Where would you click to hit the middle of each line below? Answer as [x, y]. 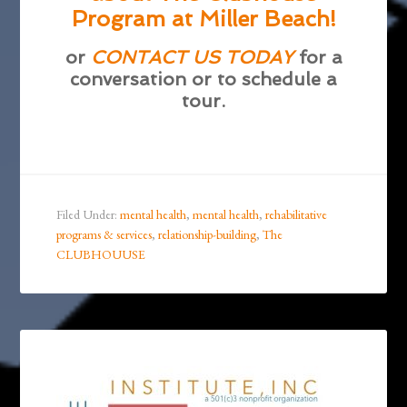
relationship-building [208, 235]
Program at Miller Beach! [203, 19]
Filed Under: [89, 215]
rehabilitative [297, 215]
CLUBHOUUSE [101, 255]
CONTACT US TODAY [192, 58]
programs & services [104, 235]
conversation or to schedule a [203, 79]
